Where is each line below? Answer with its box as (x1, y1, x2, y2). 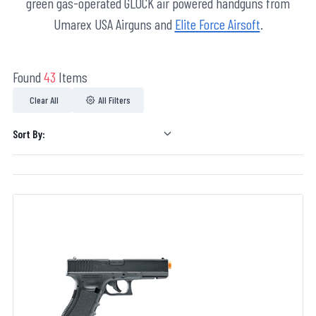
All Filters (98, 94, 130, 107)
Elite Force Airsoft (174, 16, 260, 33)
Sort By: (13, 126, 45, 140)
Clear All (29, 94, 59, 107)
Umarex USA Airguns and (53, 16, 175, 33)
